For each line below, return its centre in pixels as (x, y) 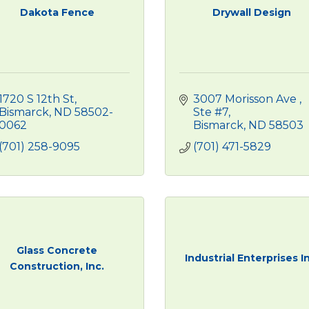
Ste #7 (211, 112)
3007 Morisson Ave (246, 99)
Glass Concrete (57, 250)
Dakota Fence (57, 12)
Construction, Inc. (57, 266)
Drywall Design (252, 12)
